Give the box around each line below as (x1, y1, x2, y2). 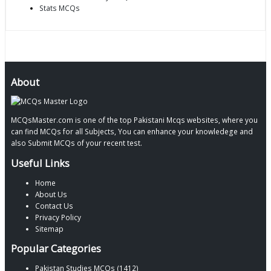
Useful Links (11, 155, 70, 170)
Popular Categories (11, 241, 101, 256)
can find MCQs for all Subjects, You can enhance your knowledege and (11, 126, 253, 137)
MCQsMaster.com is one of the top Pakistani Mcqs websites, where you (11, 115, 258, 125)
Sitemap (35, 223, 64, 233)
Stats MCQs (39, 3, 80, 13)
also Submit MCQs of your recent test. (11, 138, 142, 148)
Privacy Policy (35, 212, 81, 222)
